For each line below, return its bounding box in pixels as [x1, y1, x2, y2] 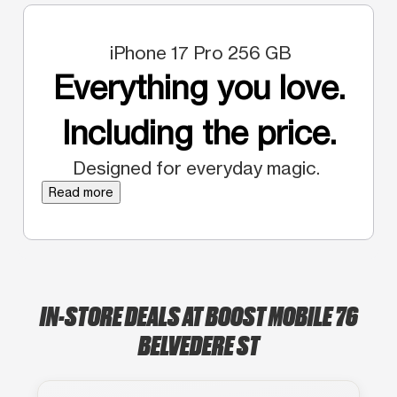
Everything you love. [52, 67, 345, 107]
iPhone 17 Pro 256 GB [105, 41, 292, 64]
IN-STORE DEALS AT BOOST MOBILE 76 [39, 297, 358, 331]
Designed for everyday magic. [73, 156, 324, 179]
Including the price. [61, 113, 336, 152]
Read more [49, 183, 113, 199]
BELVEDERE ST [137, 326, 260, 361]
